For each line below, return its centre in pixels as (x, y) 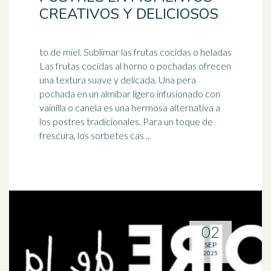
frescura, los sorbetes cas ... (95, 135)
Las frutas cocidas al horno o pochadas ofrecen (135, 66)
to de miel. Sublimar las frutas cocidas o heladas (61, 52)
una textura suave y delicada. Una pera (118, 80)
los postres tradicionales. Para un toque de (126, 121)
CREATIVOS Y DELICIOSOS (129, 14)
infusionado (180, 93)
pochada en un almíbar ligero (98, 93)
